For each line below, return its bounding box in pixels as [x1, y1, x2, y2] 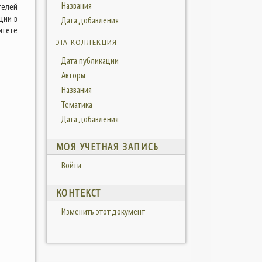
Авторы [61, 70, 85, 81]
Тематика [61, 99, 92, 111]
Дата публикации [61, 55, 119, 67]
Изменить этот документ [61, 206, 145, 218]
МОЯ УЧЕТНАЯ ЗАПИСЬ [56, 141, 159, 153]
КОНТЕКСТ [56, 187, 101, 199]
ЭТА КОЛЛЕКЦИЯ [55, 37, 118, 48]
